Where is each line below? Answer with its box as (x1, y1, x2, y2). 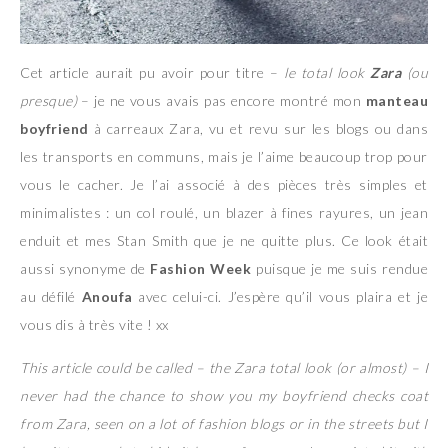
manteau (365, 91, 428, 109)
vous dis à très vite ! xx (20, 315, 169, 333)
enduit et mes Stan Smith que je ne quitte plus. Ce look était (20, 231, 428, 249)
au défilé (20, 287, 82, 305)
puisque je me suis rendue (251, 259, 429, 277)
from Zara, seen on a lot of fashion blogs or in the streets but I (20, 414, 428, 432)
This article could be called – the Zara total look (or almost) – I (20, 358, 428, 376)
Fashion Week (150, 259, 252, 277)
